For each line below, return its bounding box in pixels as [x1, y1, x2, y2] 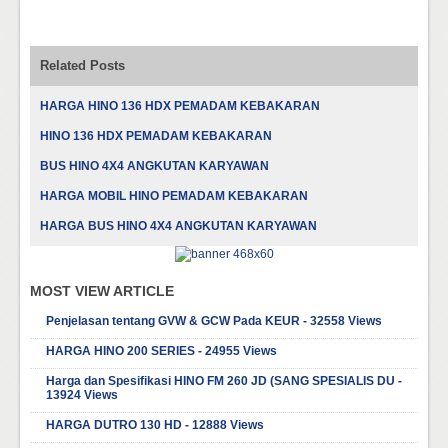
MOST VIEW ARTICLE [30, 283, 174, 300]
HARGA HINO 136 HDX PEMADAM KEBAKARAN [40, 98, 320, 113]
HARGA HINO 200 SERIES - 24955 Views [46, 344, 277, 359]
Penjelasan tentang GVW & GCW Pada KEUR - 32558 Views [46, 314, 382, 329]
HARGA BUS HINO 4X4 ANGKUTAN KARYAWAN [40, 218, 317, 233]
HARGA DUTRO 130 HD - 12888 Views [46, 418, 264, 433]
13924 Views [46, 388, 118, 403]
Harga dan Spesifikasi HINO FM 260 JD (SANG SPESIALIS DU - [46, 374, 402, 389]
